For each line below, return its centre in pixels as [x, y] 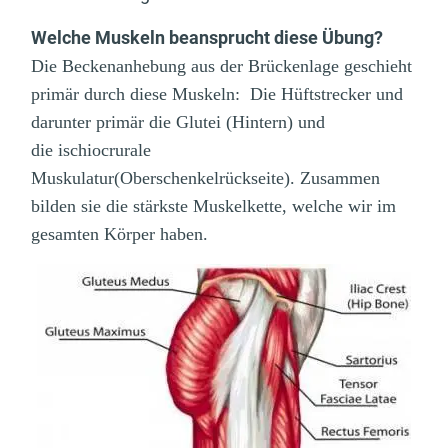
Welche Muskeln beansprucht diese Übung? [207, 38]
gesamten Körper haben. [119, 234]
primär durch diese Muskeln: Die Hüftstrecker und [217, 94]
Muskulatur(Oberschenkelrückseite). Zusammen [205, 178]
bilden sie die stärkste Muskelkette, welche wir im [213, 206]
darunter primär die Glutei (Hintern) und [178, 122]
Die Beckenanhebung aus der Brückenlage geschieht [221, 66]
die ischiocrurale [91, 150]
